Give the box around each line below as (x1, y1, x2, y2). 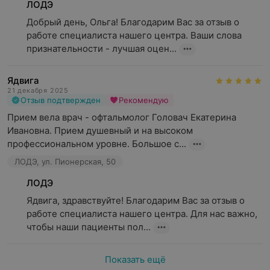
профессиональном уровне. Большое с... (7, 138, 186, 149)
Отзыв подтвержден (20, 95, 101, 105)
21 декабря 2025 (7, 86, 69, 95)
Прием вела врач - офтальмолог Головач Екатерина (7, 111, 236, 123)
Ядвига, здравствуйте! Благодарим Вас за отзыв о (27, 195, 245, 206)
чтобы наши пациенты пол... (27, 221, 151, 233)
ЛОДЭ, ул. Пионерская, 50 (14, 157, 116, 166)
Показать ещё (104, 254, 166, 265)
